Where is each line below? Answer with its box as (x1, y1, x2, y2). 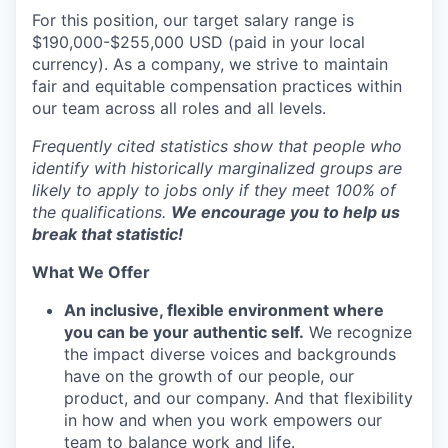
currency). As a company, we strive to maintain (32, 54, 388, 74)
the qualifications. (32, 202, 171, 222)
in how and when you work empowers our (64, 410, 382, 430)
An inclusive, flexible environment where (64, 300, 384, 320)
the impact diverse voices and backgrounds (64, 344, 396, 364)
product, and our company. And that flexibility (64, 388, 413, 408)
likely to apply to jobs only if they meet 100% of (32, 180, 396, 200)
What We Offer (32, 262, 150, 282)
